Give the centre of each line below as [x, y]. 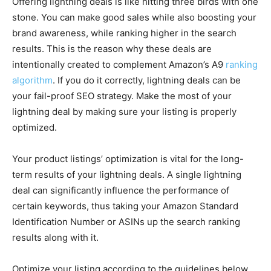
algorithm [32, 80]
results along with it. [57, 237]
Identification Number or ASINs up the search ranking [126, 222]
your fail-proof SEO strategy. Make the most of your [122, 96]
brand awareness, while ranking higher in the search [124, 33]
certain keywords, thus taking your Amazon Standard [125, 206]
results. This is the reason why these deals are [112, 49]
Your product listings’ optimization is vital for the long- [128, 159]
